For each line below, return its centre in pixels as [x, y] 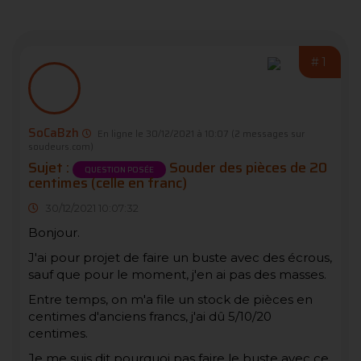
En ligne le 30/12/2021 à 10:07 [162, 133]
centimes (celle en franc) [108, 183]
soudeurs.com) [61, 146]
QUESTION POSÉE [119, 169]
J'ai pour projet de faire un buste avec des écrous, [180, 257]
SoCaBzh [54, 133]
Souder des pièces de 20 [247, 167]
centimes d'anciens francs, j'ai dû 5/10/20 [150, 316]
